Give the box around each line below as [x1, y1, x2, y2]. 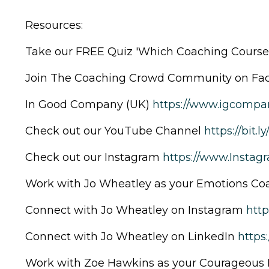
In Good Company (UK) [25, 97, 153, 111]
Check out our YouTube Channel [25, 124, 204, 138]
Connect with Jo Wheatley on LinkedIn [25, 229, 238, 243]
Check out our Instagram [25, 150, 163, 164]
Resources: [25, 18, 83, 32]
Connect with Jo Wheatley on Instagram [25, 203, 246, 217]
